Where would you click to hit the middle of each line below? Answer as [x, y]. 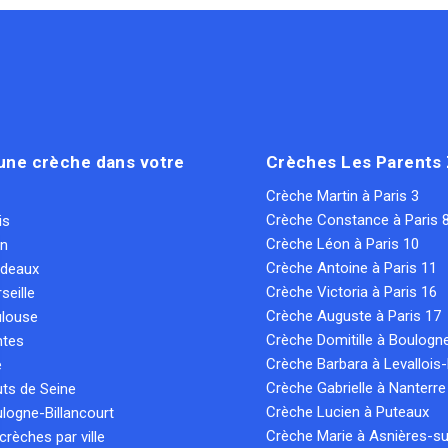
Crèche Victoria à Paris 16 [351, 292]
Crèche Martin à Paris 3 [342, 196]
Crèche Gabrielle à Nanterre [355, 388]
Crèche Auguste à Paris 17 [353, 316]
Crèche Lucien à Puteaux [347, 412]
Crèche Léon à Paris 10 [342, 244]
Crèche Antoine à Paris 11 [351, 268]
